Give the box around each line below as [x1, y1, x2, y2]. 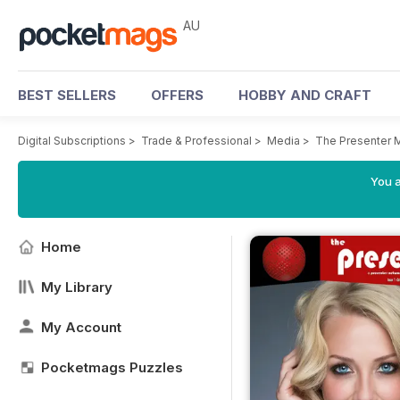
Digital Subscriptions [18, 134, 126, 147]
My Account [41, 319, 121, 336]
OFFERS [151, 87, 204, 104]
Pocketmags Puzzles [41, 359, 183, 376]
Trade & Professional [141, 134, 252, 147]
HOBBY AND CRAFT [238, 87, 371, 104]
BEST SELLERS [18, 87, 116, 104]
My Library [41, 279, 112, 296]
